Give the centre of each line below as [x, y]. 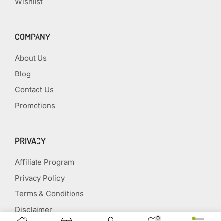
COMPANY [33, 37]
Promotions [35, 106]
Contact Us [34, 90]
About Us [31, 58]
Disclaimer [34, 210]
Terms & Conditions [49, 194]
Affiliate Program [44, 162]
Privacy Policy [40, 178]
